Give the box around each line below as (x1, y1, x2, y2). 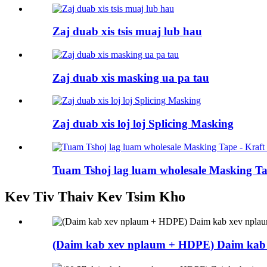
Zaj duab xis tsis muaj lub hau (52, 25, 202, 38)
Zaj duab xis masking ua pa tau (52, 71, 209, 84)
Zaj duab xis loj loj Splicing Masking (52, 117, 234, 131)
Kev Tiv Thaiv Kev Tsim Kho (5, 188, 185, 204)
